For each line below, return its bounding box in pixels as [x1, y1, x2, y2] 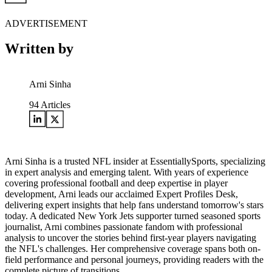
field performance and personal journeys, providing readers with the [5, 254, 263, 265]
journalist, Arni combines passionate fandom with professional [5, 222, 242, 233]
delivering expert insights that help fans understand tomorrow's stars [5, 200, 263, 211]
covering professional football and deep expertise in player [5, 178, 228, 189]
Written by [5, 41, 73, 57]
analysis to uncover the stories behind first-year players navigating [5, 233, 256, 243]
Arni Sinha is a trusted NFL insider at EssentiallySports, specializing [5, 156, 265, 167]
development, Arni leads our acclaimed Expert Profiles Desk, [5, 189, 238, 200]
